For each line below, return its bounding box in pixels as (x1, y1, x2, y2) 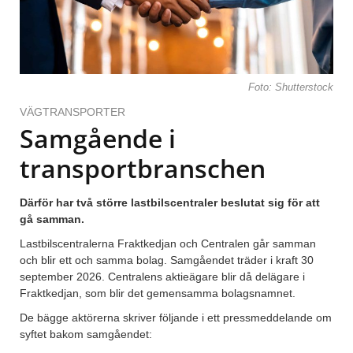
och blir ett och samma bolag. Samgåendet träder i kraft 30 (20, 254, 314, 267)
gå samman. (20, 213, 84, 226)
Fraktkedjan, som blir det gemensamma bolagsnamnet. (20, 287, 295, 300)
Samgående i (20, 121, 176, 156)
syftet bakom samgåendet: (20, 328, 152, 341)
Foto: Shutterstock (248, 82, 333, 94)
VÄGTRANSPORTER (20, 106, 128, 119)
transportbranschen (20, 151, 266, 186)
